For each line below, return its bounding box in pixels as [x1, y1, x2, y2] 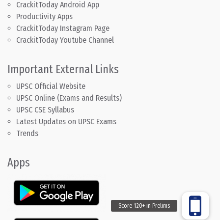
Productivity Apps [16, 11, 73, 21]
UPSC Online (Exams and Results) [16, 93, 122, 103]
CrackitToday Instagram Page [16, 23, 110, 33]
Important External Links [7, 62, 119, 76]
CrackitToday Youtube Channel [16, 35, 114, 45]
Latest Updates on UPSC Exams [16, 116, 116, 126]
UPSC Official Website [16, 81, 85, 91]
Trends [16, 128, 38, 138]
